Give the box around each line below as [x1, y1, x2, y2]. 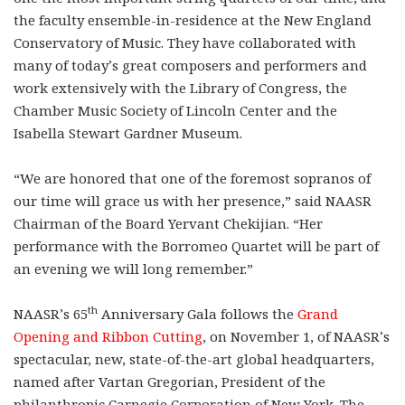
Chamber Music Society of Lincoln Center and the [14, 100, 337, 119]
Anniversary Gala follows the [98, 304, 297, 323]
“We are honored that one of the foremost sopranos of [14, 168, 371, 187]
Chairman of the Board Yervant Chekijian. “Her [14, 213, 323, 232]
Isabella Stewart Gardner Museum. [14, 123, 242, 142]
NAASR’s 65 [14, 304, 88, 323]
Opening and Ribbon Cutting [14, 326, 202, 345]
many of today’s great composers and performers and [14, 55, 367, 74]
